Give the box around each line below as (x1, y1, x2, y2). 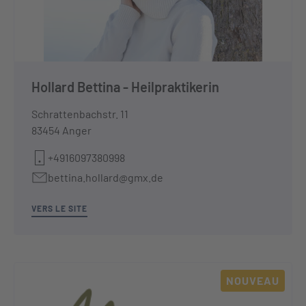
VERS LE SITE (31, 203, 87, 213)
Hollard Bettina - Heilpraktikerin (31, 78, 219, 95)
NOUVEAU (226, 274, 279, 287)
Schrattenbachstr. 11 (31, 107, 128, 120)
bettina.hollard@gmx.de (48, 170, 163, 184)
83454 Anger (31, 123, 92, 137)
